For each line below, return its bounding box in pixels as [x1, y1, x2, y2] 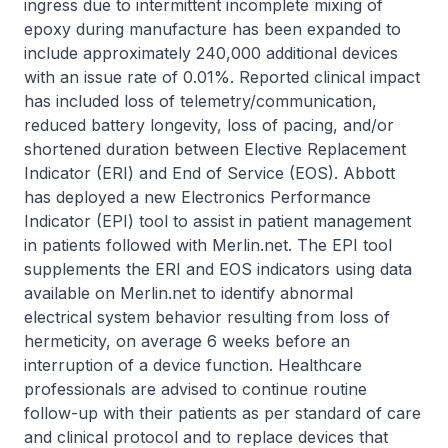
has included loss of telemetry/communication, [24, 91, 377, 111]
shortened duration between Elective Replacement [24, 139, 406, 159]
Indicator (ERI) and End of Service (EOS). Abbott [24, 163, 395, 183]
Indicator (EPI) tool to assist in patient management [24, 211, 411, 231]
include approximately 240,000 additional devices [24, 43, 398, 63]
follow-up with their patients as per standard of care [24, 403, 421, 423]
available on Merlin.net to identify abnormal [24, 283, 353, 303]
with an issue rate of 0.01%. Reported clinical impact [24, 67, 420, 87]
